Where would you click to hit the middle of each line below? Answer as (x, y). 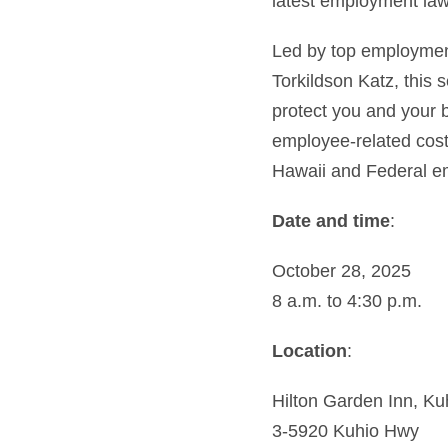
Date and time (331, 221)
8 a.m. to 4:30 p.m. (347, 301)
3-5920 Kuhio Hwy (345, 431)
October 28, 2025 (341, 271)
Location (309, 351)
